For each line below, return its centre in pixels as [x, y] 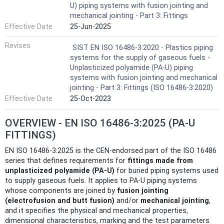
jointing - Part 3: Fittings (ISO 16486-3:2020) [141, 88]
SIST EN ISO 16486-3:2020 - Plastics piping [143, 48]
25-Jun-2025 [90, 26]
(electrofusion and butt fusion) [60, 200]
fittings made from [160, 160]
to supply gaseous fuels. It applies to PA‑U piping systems [101, 180]
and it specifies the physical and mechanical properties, [96, 210]
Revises [18, 46]
